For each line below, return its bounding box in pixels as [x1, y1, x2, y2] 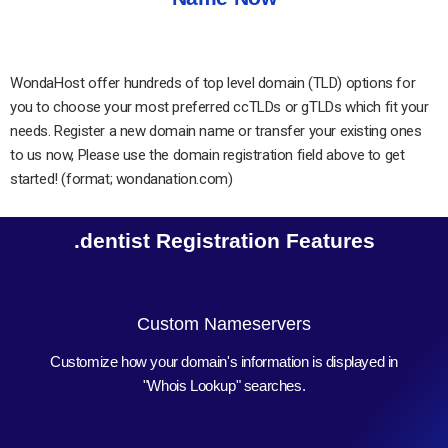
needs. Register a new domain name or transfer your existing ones [10, 121, 422, 140]
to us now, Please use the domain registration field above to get [10, 145, 405, 164]
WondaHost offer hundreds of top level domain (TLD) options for [10, 73, 416, 92]
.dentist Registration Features [73, 228, 375, 252]
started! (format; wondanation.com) [10, 169, 233, 188]
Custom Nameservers [137, 313, 311, 334]
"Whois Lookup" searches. [142, 376, 306, 394]
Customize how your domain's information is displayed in [49, 352, 398, 370]
